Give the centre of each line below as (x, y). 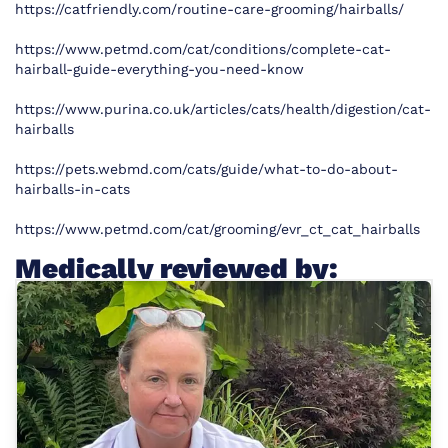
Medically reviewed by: (176, 268)
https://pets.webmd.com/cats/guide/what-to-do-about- (206, 169)
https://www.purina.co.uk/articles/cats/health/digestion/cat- (223, 109)
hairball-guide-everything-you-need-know (159, 69)
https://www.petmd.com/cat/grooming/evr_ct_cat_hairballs (217, 229)
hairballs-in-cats (72, 189)
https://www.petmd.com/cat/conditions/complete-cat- (203, 49)
